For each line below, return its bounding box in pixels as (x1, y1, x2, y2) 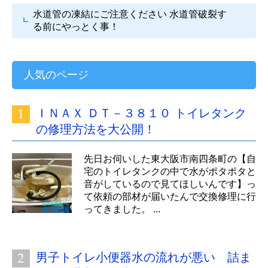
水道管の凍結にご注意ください (33, 8, 167, 19)
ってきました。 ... (84, 203, 160, 214)
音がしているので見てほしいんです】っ (84, 178, 256, 189)
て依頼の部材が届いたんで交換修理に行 (84, 191, 256, 202)
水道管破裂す (169, 8, 227, 19)
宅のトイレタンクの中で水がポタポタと (84, 166, 256, 176)
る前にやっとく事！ (33, 21, 119, 32)
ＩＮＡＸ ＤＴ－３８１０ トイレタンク (36, 106, 246, 120)
